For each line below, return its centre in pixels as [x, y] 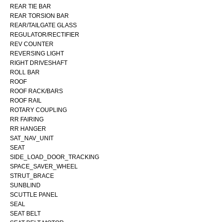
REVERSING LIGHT [37, 53]
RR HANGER [28, 129]
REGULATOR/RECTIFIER [45, 34]
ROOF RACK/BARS [36, 91]
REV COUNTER [32, 44]
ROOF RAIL [26, 100]
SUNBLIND [25, 185]
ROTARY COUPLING [38, 110]
